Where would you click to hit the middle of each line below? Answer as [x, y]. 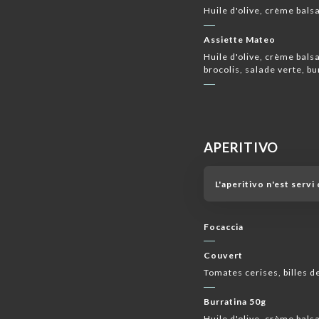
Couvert [224, 255]
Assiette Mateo [240, 39]
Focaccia [224, 227]
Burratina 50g [235, 301]
